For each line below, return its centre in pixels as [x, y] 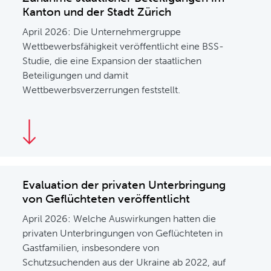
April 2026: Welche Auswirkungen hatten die [119, 219]
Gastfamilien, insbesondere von [91, 248]
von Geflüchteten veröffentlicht [106, 199]
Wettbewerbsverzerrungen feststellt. [102, 90]
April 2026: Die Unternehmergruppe [102, 32]
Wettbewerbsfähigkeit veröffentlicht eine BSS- [123, 46]
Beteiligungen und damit [76, 75]
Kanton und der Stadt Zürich [97, 12]
